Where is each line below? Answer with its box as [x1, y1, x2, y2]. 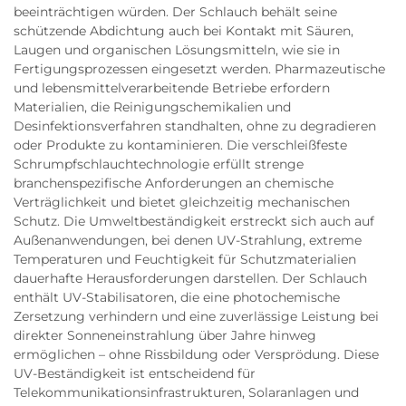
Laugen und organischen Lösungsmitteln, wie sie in [14, 41, 340, 58]
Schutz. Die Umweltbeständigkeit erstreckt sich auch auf [14, 212, 374, 229]
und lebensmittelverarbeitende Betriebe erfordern [14, 79, 330, 96]
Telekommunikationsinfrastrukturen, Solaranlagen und [14, 383, 359, 401]
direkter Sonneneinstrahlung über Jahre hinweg [14, 326, 316, 343]
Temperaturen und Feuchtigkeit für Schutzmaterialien [14, 250, 356, 267]
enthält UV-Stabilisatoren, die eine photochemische [14, 288, 340, 305]
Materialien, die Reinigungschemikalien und [14, 98, 291, 115]
